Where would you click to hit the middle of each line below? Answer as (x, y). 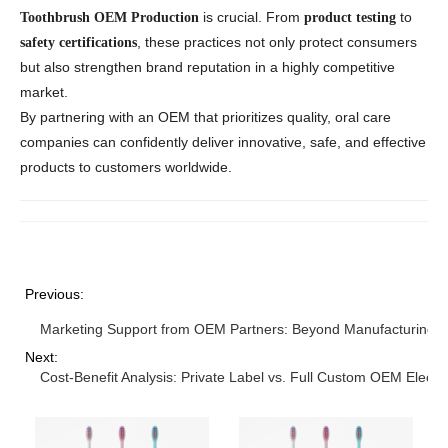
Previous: (54, 294)
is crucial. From (251, 17)
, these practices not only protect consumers (277, 42)
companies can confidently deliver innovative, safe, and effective (223, 142)
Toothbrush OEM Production (109, 18)
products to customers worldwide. (126, 167)
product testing (350, 18)
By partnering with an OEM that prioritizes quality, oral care (205, 117)
